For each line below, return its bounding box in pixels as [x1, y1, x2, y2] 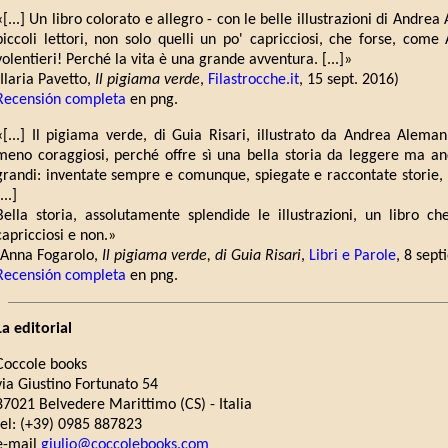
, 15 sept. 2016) [299, 72, 399, 89]
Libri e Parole [309, 248, 396, 265]
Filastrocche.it [208, 72, 299, 89]
